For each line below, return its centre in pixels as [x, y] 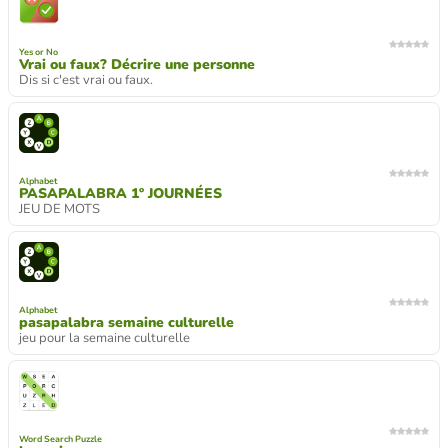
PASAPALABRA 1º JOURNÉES [120, 193]
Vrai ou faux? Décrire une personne [137, 64]
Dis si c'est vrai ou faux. [86, 80]
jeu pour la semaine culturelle [104, 338]
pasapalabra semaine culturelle [126, 322]
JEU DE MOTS [59, 209]
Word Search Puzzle [60, 439]
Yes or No [38, 52]
